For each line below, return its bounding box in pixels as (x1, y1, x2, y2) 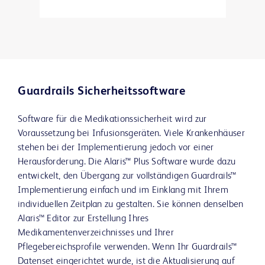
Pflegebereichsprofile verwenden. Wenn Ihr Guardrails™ (18, 243, 237, 253)
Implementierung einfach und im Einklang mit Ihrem (18, 186, 229, 196)
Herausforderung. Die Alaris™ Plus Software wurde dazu (18, 157, 236, 167)
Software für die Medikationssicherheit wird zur (18, 115, 207, 125)
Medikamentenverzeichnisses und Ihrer (18, 228, 174, 238)
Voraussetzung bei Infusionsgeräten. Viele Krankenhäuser (18, 129, 245, 139)
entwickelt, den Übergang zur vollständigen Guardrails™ (18, 172, 237, 182)
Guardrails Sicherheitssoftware (18, 86, 186, 98)
